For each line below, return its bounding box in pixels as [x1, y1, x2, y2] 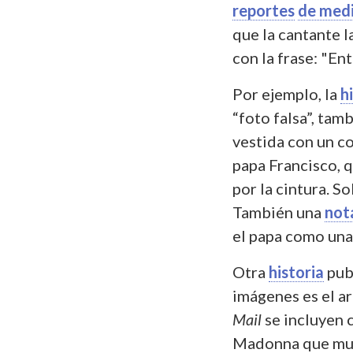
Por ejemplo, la [232, 84, 340, 103]
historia [269, 262, 324, 281]
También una [232, 202, 325, 221]
